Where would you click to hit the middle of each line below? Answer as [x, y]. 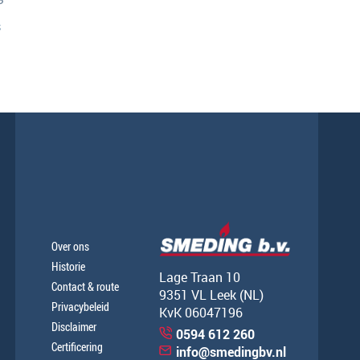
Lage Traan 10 [200, 278]
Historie [68, 266]
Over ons [70, 246]
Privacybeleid [80, 307]
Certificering [77, 347]
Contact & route [85, 286]
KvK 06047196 [201, 313]
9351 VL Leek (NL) [211, 295]
